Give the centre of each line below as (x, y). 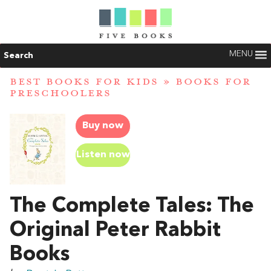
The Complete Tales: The (132, 206)
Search (18, 56)
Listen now (103, 155)
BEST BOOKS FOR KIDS (84, 82)
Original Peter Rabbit (115, 230)
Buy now (103, 126)
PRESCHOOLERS (60, 93)
